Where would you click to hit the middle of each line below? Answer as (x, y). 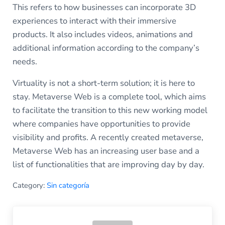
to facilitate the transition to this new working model (110, 110)
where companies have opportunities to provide (101, 124)
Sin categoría (68, 186)
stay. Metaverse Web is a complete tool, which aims (109, 97)
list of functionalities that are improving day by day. (108, 165)
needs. (25, 62)
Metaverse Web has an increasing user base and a (106, 151)
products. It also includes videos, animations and (102, 35)
